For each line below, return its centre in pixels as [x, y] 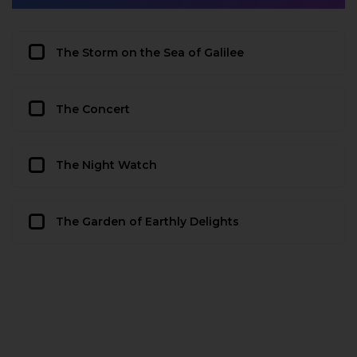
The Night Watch [106, 165]
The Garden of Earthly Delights [147, 222]
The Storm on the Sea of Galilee [150, 52]
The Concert [93, 109]
